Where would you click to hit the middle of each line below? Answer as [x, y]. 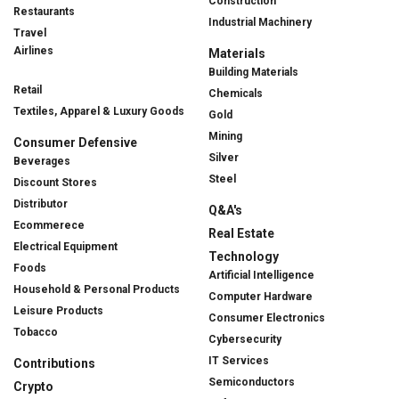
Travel [30, 33]
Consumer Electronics [267, 318]
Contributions [54, 363]
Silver [224, 157]
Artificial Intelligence [261, 275]
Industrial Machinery [260, 22]
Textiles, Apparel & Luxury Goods [99, 111]
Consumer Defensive [75, 142]
